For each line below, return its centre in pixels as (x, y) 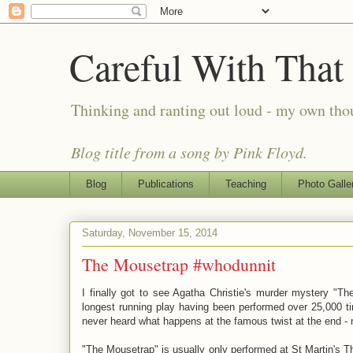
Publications (165, 184)
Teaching (245, 184)
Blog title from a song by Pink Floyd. (189, 152)
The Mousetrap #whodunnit (179, 264)
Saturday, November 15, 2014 (150, 233)
